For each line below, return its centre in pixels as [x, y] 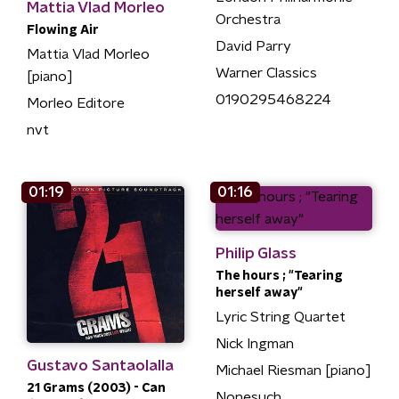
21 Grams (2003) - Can [96, 388]
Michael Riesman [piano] [293, 370]
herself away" [259, 293]
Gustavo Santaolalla [100, 366]
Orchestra [248, 20]
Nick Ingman [254, 343]
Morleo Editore [76, 103]
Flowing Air [63, 30]
